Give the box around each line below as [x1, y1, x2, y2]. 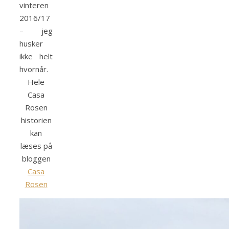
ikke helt [19, 51, 53, 62]
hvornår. [19, 64, 50, 75]
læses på [20, 141, 52, 151]
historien [20, 115, 52, 126]
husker [19, 38, 43, 49]
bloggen [21, 153, 51, 164]
